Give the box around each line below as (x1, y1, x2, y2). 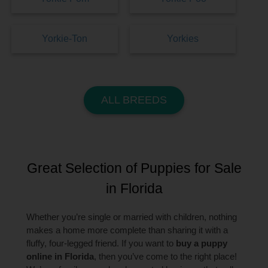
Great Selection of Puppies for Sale (26, 160, 242, 176)
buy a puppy (176, 237, 228, 248)
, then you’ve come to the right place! (94, 251, 237, 261)
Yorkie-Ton (42, 33, 88, 44)
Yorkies (167, 33, 199, 44)
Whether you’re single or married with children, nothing (26, 211, 237, 222)
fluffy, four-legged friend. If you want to (26, 237, 176, 248)
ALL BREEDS (101, 94, 167, 106)
